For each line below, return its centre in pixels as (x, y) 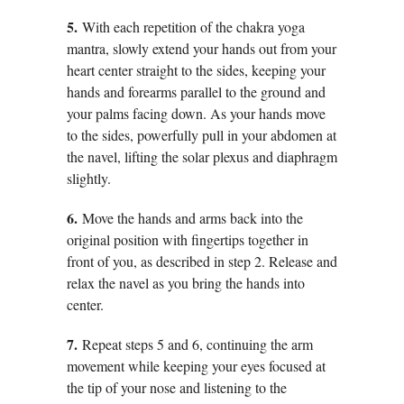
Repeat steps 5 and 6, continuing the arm (197, 344)
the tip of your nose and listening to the (177, 388)
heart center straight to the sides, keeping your (196, 70)
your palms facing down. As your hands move (196, 114)
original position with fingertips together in (188, 240)
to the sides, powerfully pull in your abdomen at (202, 135)
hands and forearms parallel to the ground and (196, 92)
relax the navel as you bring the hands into (186, 283)
